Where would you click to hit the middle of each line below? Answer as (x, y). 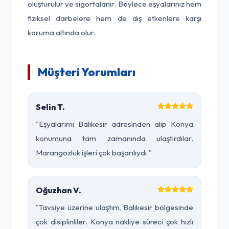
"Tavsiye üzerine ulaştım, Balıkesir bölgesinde (114, 207)
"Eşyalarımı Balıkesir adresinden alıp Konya (114, 124)
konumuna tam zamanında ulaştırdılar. (114, 138)
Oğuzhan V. (59, 190)
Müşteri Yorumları (87, 72)
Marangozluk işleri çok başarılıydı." (94, 153)
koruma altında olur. (62, 32)
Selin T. (50, 107)
